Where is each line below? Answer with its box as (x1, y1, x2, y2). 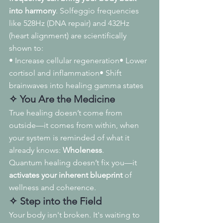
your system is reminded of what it (9, 133, 131, 143)
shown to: (9, 43, 43, 53)
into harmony (9, 6, 56, 16)
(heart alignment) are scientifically (9, 31, 128, 41)
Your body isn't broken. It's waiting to (9, 210, 142, 220)
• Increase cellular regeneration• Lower (9, 56, 149, 66)
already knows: (9, 145, 63, 155)
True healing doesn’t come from (9, 108, 124, 118)
